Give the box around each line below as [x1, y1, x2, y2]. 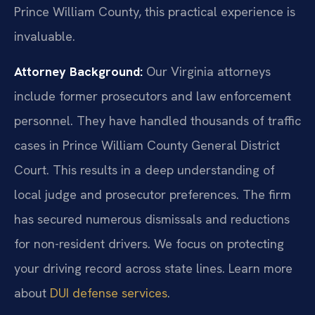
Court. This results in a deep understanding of [14, 161, 275, 178]
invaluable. [14, 28, 75, 45]
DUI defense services [50, 284, 167, 301]
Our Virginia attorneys [143, 63, 271, 79]
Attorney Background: [14, 63, 143, 79]
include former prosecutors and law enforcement [14, 87, 291, 104]
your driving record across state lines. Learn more [14, 259, 292, 276]
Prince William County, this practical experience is [14, 4, 295, 20]
